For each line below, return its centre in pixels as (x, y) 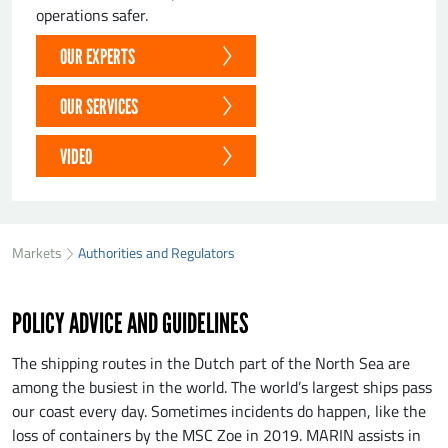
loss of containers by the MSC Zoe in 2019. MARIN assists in (216, 434)
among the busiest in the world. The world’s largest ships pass (222, 386)
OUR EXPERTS (97, 57)
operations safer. (92, 15)
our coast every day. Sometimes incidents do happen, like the (219, 410)
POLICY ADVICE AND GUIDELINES (130, 322)
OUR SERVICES (99, 107)
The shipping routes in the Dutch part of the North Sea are (211, 362)
